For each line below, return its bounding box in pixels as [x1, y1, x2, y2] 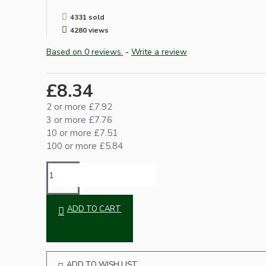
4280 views [70, 26, 109, 36]
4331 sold [70, 12, 104, 23]
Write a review [131, 46, 187, 58]
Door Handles [44, 239, 94, 250]
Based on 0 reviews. [46, 46, 123, 58]
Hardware [81, 120, 125, 132]
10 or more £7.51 [46, 127, 118, 140]
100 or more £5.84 [46, 140, 123, 153]
